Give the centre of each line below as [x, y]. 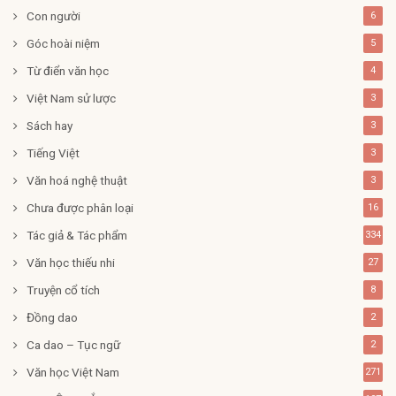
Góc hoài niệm [63, 43]
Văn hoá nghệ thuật [77, 180]
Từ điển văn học [68, 71]
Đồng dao [52, 317]
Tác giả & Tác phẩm [77, 235]
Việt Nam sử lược [71, 98]
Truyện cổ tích [63, 290]
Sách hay [49, 126]
